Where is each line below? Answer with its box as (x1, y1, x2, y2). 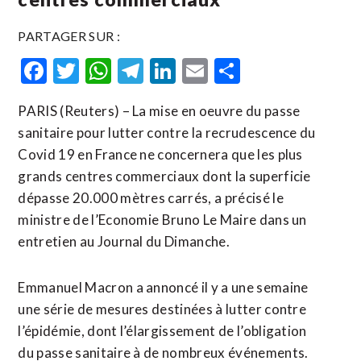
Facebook (47, 55, 156, 86)
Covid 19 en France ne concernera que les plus (18, 146, 303, 163)
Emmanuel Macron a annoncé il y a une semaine (18, 279, 309, 296)
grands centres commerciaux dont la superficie (18, 168, 311, 185)
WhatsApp (111, 55, 233, 86)
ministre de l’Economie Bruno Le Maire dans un (18, 211, 307, 228)
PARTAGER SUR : (18, 28, 120, 44)
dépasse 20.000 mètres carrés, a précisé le (18, 189, 284, 206)
